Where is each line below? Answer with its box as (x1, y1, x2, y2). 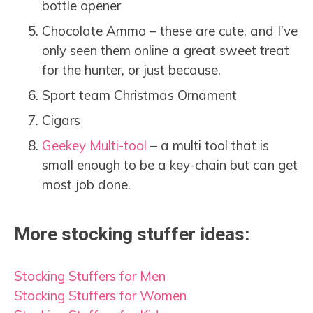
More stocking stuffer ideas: (14, 224, 249, 245)
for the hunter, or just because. (42, 61, 221, 79)
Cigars (42, 112, 80, 129)
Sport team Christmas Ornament (42, 87, 237, 104)
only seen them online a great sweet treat (42, 42, 289, 59)
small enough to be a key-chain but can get (42, 156, 298, 174)
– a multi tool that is (147, 137, 269, 154)
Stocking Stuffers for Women (14, 287, 187, 305)
